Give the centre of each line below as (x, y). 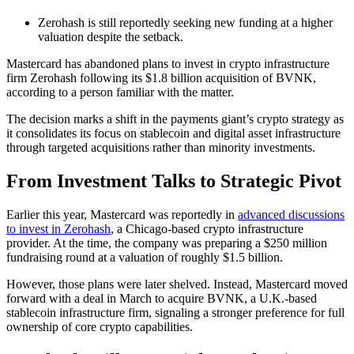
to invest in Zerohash (58, 228)
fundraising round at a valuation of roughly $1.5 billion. (145, 257)
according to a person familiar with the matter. (120, 92)
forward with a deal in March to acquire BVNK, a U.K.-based (162, 298)
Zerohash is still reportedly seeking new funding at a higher (185, 22)
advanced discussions (291, 214)
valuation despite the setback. (112, 36)
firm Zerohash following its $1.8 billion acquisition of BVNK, (161, 77)
